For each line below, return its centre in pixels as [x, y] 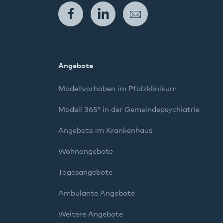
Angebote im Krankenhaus [105, 131]
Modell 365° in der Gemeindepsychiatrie [129, 110]
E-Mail [167, 14]
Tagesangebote [85, 172]
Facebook [108, 14]
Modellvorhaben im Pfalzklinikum [117, 89]
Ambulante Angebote [97, 193]
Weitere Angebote [91, 214]
